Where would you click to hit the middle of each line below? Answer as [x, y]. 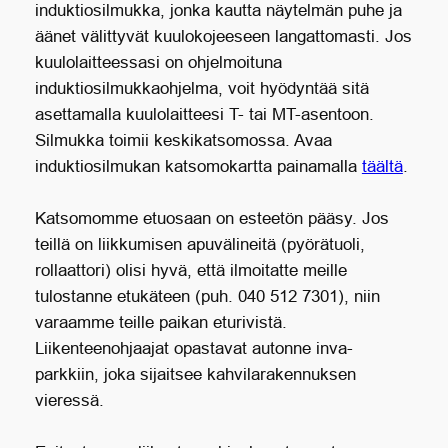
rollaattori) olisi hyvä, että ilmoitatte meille [190, 271]
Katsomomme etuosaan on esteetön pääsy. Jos [211, 219]
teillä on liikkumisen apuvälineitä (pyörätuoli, [199, 245]
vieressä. [69, 401]
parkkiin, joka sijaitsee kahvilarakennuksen [195, 375]
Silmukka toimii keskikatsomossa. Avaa [183, 141]
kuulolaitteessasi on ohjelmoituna [158, 63]
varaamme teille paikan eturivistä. [160, 323]
